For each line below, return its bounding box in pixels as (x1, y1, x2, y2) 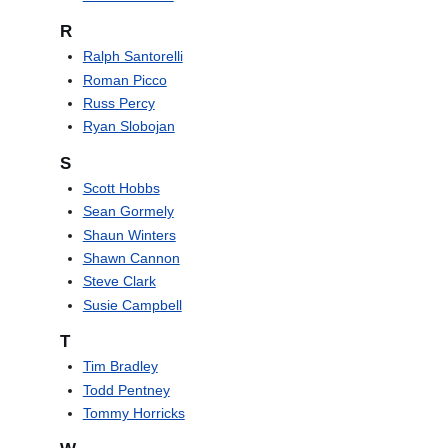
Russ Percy (82, 95, 155, 112)
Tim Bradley (82, 358, 158, 375)
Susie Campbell (82, 296, 182, 313)
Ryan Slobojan (82, 118, 175, 135)
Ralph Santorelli (82, 48, 183, 65)
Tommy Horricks (82, 405, 185, 422)
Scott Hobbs (82, 179, 160, 196)
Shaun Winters (82, 226, 176, 243)
